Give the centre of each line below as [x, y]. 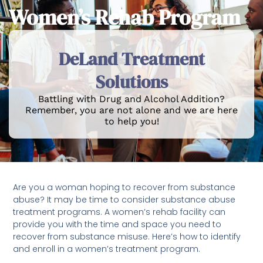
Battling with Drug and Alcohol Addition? [131, 99]
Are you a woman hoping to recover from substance [124, 188]
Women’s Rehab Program [124, 17]
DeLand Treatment [131, 59]
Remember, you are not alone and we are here [131, 110]
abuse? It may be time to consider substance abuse [124, 200]
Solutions [131, 82]
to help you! [131, 121]
